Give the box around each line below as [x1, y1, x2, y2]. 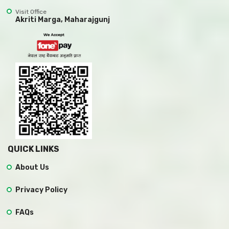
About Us [15, 163, 49, 172]
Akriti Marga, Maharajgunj [15, 15, 110, 24]
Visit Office [15, 8, 47, 15]
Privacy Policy [15, 185, 67, 194]
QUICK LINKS [8, 144, 59, 154]
